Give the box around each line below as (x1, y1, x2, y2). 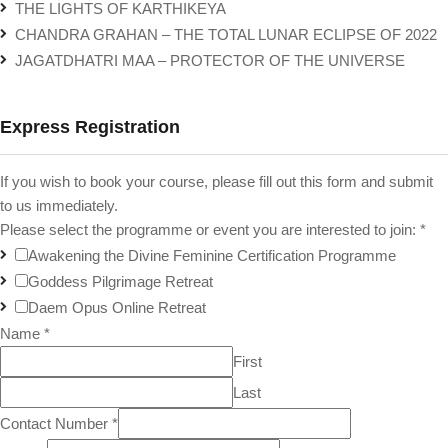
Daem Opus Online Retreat (28, 299, 206, 316)
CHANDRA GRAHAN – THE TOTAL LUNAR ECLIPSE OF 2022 (15, 26, 437, 43)
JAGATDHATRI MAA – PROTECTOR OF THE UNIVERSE (15, 52, 405, 69)
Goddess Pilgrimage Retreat (28, 273, 213, 290)
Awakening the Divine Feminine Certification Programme (28, 247, 396, 264)
